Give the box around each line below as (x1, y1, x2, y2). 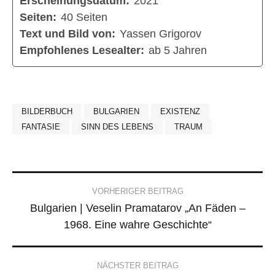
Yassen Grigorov (119, 28, 201, 41)
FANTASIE (21, 122, 60, 131)
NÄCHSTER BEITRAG (96, 260, 179, 270)
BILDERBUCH (21, 106, 72, 116)
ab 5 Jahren (148, 44, 207, 57)
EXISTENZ (160, 106, 200, 116)
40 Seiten (60, 11, 107, 24)
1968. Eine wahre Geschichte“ (63, 218, 212, 231)
